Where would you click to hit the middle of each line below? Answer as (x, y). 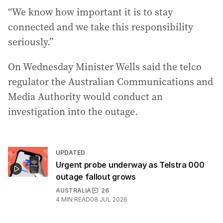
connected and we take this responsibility (101, 27)
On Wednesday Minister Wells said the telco (105, 67)
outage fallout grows (96, 177)
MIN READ (76, 200)
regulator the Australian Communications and (111, 82)
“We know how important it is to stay (90, 12)
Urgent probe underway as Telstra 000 (130, 165)
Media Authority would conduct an (85, 97)
